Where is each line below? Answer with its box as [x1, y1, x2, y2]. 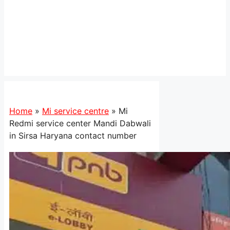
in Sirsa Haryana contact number [9, 130, 137, 141]
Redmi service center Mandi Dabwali [9, 118, 151, 128]
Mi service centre [42, 106, 109, 116]
